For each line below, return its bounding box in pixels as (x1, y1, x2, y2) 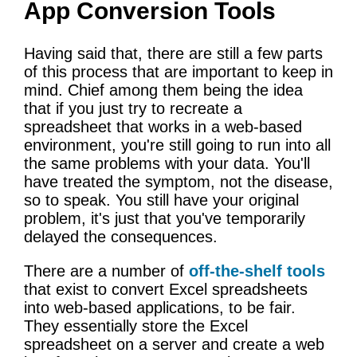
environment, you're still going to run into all (24, 135, 331, 154)
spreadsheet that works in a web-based (24, 117, 302, 135)
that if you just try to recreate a (24, 99, 242, 117)
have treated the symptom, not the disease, (24, 172, 333, 190)
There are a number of (24, 261, 189, 280)
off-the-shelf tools (189, 261, 325, 280)
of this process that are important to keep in (24, 62, 333, 80)
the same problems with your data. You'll (24, 154, 310, 172)
